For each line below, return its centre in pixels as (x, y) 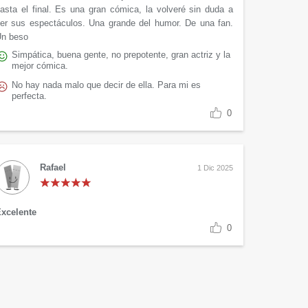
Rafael (53, 168)
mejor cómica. (40, 66)
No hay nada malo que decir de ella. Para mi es (106, 85)
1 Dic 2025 (215, 168)
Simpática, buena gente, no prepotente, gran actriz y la (121, 55)
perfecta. (29, 96)
